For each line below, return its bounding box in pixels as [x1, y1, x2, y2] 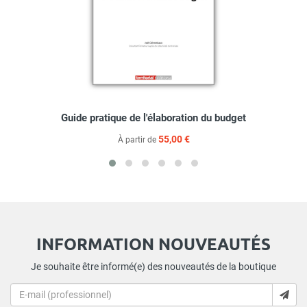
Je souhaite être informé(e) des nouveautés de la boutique [31, 261, 276, 273]
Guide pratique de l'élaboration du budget [61, 112, 246, 125]
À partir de [117, 135, 158, 145]
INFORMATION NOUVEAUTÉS [36, 233, 271, 255]
